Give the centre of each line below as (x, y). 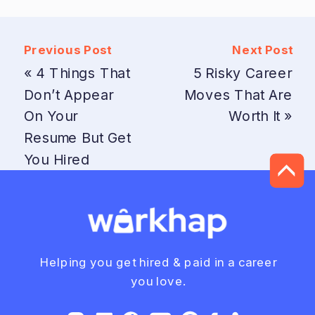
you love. (159, 281)
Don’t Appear (69, 94)
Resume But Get (77, 137)
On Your (51, 116)
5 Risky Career (243, 72)
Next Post (262, 49)
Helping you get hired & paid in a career (158, 262)
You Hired (57, 159)
